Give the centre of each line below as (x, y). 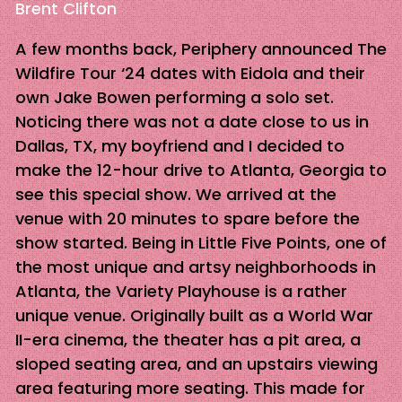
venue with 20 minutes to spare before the (187, 218)
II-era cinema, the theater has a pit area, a (188, 339)
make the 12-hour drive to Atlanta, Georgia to (201, 170)
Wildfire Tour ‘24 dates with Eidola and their (190, 73)
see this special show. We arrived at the (175, 194)
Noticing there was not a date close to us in (192, 121)
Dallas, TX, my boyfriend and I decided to (179, 145)
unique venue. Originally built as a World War (194, 315)
